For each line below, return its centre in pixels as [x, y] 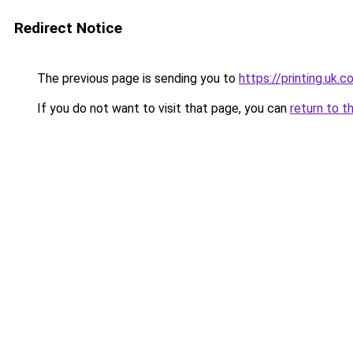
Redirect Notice [68, 28]
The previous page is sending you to [136, 78]
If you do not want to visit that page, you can [162, 108]
